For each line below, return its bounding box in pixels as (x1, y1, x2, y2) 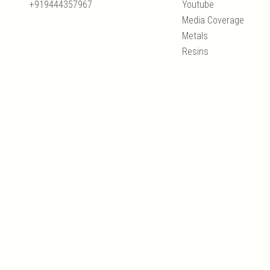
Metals (182, 30, 209, 42)
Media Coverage (182, 14, 245, 27)
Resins (182, 46, 209, 58)
